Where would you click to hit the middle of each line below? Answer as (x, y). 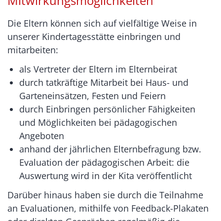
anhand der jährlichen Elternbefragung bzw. (110, 149)
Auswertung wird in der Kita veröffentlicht (106, 176)
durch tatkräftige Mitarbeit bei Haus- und (104, 82)
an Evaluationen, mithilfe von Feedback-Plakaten (108, 208)
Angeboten (42, 136)
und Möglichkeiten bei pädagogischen (98, 122)
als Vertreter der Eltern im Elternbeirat (98, 69)
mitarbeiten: (33, 50)
